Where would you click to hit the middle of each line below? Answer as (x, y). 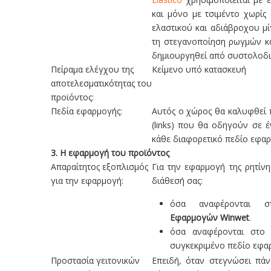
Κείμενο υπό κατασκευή (199, 69)
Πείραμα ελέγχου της (92, 69)
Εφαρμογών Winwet (210, 217)
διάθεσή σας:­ (177, 181)
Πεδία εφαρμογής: (87, 111)
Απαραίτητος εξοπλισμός (100, 167)
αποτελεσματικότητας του (101, 83)
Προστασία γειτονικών (95, 260)
